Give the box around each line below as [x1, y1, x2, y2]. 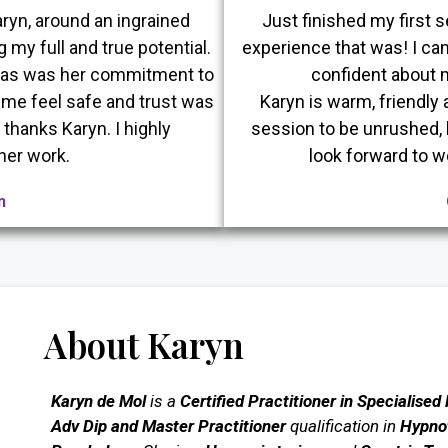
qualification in [285, 416, 400, 437]
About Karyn [43, 321, 244, 369]
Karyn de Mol [50, 391, 146, 412]
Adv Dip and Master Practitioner [50, 416, 286, 437]
